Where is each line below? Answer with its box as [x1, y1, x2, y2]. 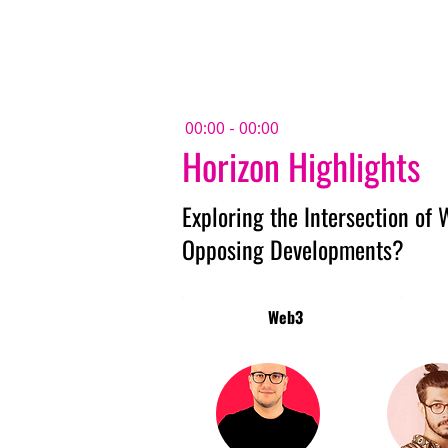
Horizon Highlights [182, 139, 420, 192]
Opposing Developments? [182, 231, 404, 267]
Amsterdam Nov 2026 [271, 25, 403, 49]
